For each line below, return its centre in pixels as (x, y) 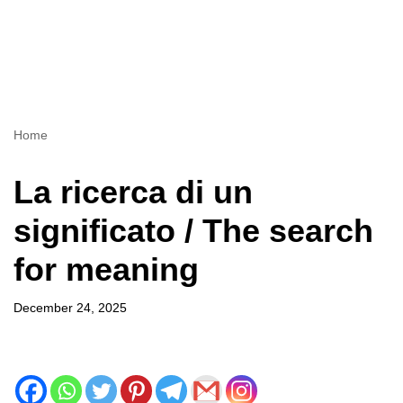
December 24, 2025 (70, 308)
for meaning (106, 269)
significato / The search (193, 231)
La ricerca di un (133, 192)
